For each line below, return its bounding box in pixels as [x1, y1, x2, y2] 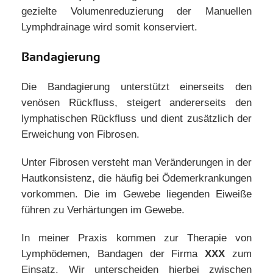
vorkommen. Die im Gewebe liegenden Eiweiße [21, 188, 252, 200]
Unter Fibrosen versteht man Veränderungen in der [21, 157, 252, 168]
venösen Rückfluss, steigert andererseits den [21, 97, 252, 108]
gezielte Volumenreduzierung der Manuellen [21, 5, 252, 17]
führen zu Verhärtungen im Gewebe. [21, 204, 185, 216]
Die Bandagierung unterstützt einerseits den [21, 81, 252, 93]
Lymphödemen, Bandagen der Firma [21, 248, 205, 260]
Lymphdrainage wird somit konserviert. [21, 21, 197, 33]
